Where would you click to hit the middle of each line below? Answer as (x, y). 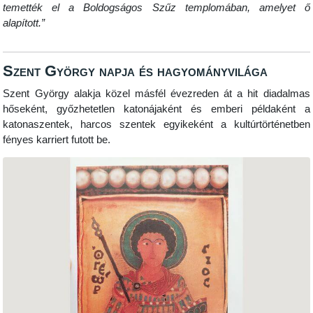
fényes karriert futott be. (57, 139)
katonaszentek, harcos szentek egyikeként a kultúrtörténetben (156, 124)
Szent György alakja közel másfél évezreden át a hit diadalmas (156, 93)
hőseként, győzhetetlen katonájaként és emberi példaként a (156, 109)
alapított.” (24, 23)
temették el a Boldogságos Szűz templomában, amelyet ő (156, 8)
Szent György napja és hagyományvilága (136, 71)
